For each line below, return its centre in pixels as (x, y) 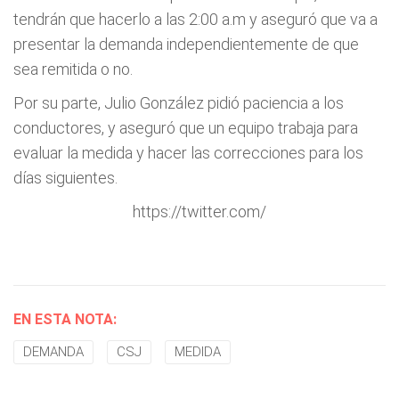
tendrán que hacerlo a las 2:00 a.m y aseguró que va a (195, 19)
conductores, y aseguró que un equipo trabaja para (186, 128)
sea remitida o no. (73, 69)
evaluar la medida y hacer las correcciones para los (188, 153)
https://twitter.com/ (199, 212)
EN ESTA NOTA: (65, 319)
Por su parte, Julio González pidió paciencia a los (179, 103)
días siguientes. (65, 178)
